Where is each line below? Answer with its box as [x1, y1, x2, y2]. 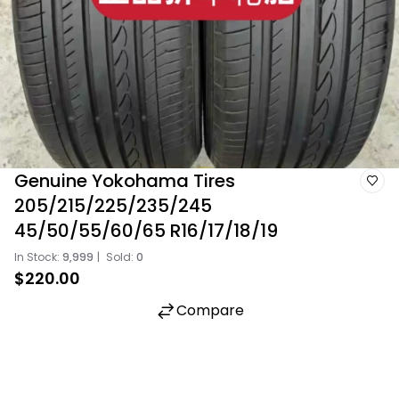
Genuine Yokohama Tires [14, 168, 235, 193]
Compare [176, 300, 244, 321]
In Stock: [14, 249, 62, 265]
